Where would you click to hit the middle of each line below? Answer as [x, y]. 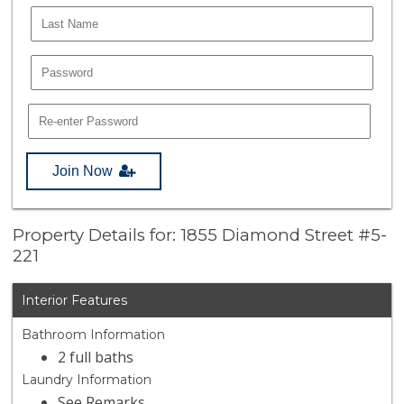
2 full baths [96, 358]
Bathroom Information [94, 335]
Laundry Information [87, 380]
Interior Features [75, 301]
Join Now [83, 170]
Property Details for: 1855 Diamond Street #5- [200, 235]
